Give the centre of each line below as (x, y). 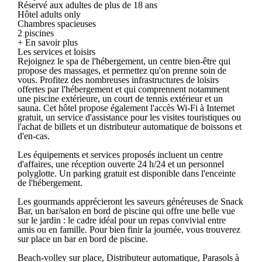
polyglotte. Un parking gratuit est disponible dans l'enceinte (127, 173)
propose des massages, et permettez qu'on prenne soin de (122, 70)
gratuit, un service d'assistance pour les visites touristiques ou (129, 117)
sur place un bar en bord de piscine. (83, 239)
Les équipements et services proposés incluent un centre (120, 154)
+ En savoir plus (48, 42)
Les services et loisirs (56, 51)
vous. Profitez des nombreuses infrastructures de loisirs (118, 80)
